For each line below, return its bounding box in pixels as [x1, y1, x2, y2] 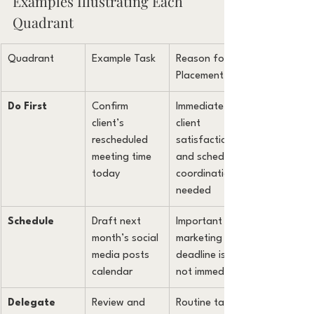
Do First [8, 101, 47, 112]
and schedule [176, 151, 240, 163]
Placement [176, 70, 224, 81]
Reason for [176, 53, 231, 64]
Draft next [92, 216, 144, 227]
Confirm [92, 101, 131, 112]
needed [176, 185, 211, 196]
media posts [92, 250, 152, 261]
